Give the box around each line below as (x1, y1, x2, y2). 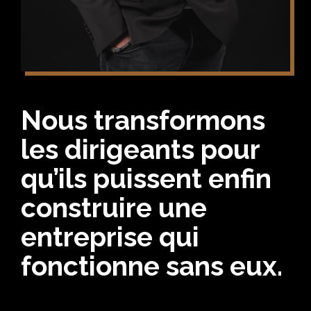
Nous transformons (21, 105, 265, 137)
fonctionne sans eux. (21, 251, 283, 283)
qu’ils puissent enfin (21, 163, 271, 195)
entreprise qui (21, 221, 199, 253)
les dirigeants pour (21, 134, 260, 166)
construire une (21, 192, 207, 224)
